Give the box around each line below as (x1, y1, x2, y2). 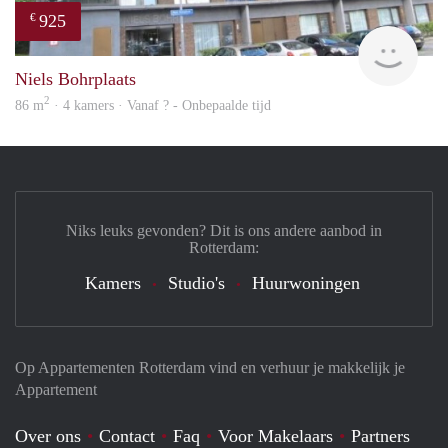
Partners (351, 425, 410, 446)
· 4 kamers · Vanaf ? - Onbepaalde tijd (50, 97, 271, 113)
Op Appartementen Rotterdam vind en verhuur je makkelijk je (15, 358, 405, 376)
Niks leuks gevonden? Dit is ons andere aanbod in (66, 221, 382, 239)
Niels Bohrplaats (15, 68, 136, 89)
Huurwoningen (251, 272, 360, 293)
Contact (99, 425, 155, 446)
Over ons (15, 425, 81, 446)
